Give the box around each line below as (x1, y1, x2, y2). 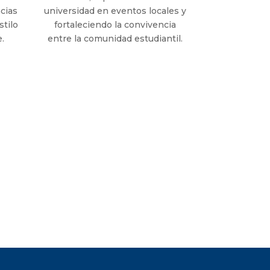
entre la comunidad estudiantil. (48, 33, 183, 45)
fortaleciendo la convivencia (54, 19, 177, 31)
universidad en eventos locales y (44, 5, 187, 17)
